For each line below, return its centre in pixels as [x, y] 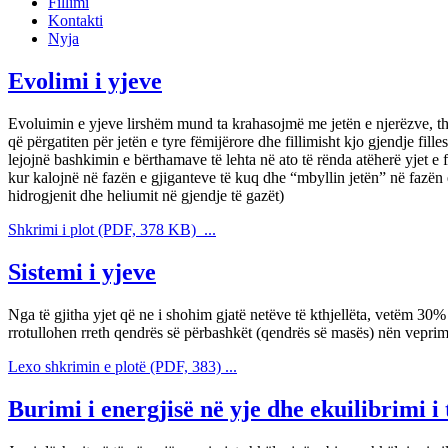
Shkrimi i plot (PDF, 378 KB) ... [112, 230]
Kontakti [75, 21]
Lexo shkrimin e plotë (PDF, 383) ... [122, 366]
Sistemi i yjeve [82, 271]
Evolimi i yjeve [85, 81]
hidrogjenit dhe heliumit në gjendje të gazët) [146, 196]
